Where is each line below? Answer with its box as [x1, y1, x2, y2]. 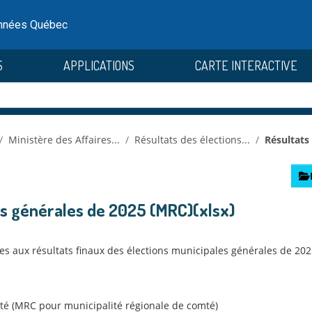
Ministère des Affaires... [8, 133, 120, 146]
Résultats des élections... [134, 133, 250, 146]
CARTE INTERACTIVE [195, 58, 297, 73]
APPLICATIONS [63, 58, 134, 73]
